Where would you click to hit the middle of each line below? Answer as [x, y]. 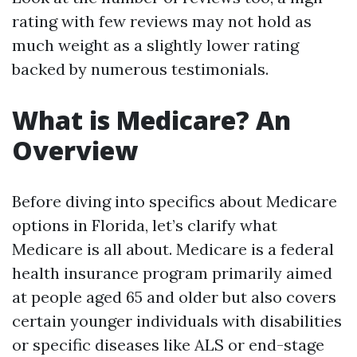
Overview [75, 150]
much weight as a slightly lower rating [155, 45]
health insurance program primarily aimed [172, 273]
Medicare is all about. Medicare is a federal [173, 249]
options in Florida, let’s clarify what [145, 225]
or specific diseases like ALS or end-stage [168, 345]
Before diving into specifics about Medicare [175, 201]
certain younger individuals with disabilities [177, 321]
